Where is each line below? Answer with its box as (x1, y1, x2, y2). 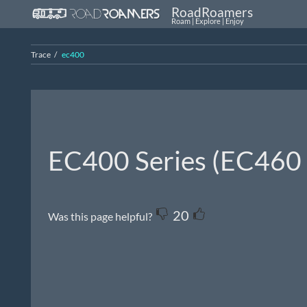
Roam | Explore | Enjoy (171, 16, 244, 25)
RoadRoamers (171, 3, 253, 20)
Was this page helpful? (48, 210, 152, 223)
